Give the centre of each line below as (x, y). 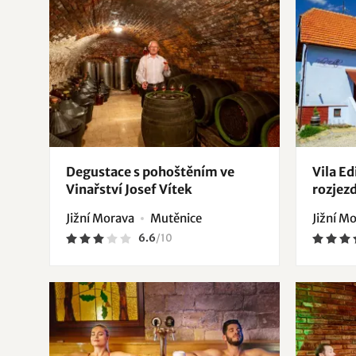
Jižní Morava (100, 218)
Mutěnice (176, 218)
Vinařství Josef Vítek (129, 189)
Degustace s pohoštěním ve (150, 171)
